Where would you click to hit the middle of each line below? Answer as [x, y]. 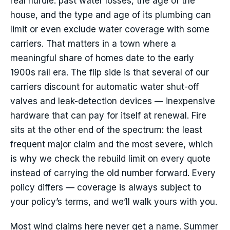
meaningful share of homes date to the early [102, 58]
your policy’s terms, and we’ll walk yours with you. [114, 202]
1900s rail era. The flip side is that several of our [110, 73]
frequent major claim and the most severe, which [112, 145]
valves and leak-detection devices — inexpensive [113, 101]
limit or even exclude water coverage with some [110, 30]
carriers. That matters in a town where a [93, 44]
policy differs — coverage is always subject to [106, 188]
